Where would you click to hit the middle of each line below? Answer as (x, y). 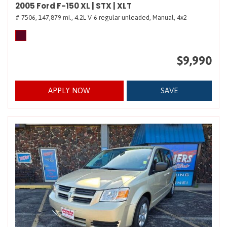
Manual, (164, 17)
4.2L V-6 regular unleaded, (113, 17)
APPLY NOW (69, 90)
